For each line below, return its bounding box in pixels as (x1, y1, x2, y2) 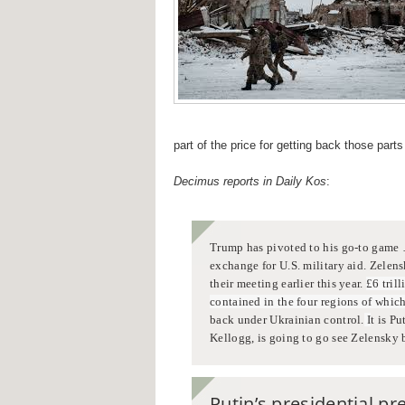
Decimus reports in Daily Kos (174, 174, 326, 189)
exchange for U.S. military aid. (210, 259, 370, 273)
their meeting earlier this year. (210, 277, 363, 291)
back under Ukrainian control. (210, 313, 364, 327)
